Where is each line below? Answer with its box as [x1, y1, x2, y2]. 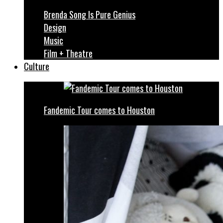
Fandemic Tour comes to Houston [44, 104, 155, 116]
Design [44, 21, 66, 34]
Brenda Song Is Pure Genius [44, 8, 135, 21]
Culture [24, 60, 49, 73]
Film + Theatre [44, 47, 93, 60]
